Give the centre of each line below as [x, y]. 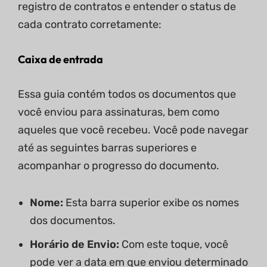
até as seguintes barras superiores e [107, 148]
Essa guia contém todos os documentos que [127, 94]
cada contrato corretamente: [90, 25]
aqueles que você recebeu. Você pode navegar [133, 130]
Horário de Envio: [76, 245]
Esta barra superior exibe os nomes [152, 203]
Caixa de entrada [60, 60]
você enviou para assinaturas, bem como [119, 112]
